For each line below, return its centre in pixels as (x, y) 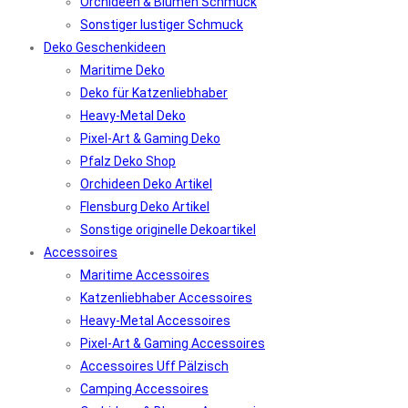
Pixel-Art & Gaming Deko (150, 138)
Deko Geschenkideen (105, 47)
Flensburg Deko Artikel (145, 207)
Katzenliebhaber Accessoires (166, 298)
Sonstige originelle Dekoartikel (168, 229)
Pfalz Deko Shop (128, 161)
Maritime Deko (122, 70)
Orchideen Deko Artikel (146, 184)
